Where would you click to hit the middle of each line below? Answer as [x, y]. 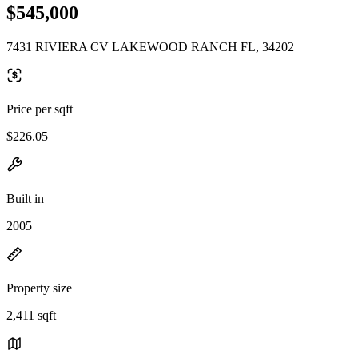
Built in [25, 198]
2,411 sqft [31, 315]
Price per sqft [40, 109]
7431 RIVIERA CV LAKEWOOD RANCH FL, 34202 [150, 46]
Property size [39, 288]
